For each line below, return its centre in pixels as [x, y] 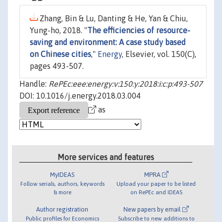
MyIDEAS [62, 174]
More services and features [106, 157]
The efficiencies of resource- [139, 30]
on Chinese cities [60, 54]
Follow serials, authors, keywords [62, 183]
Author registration [62, 209]
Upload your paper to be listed [156, 183]
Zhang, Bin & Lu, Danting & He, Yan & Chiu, [113, 19]
